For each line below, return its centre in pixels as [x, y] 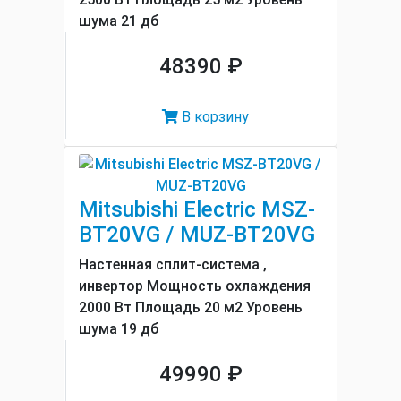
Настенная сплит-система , [173, 264]
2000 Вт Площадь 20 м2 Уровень [191, 307]
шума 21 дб [119, 21]
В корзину [213, 117]
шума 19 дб [119, 329]
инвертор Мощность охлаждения [195, 286]
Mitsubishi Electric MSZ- [197, 209]
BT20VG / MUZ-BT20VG [197, 235]
